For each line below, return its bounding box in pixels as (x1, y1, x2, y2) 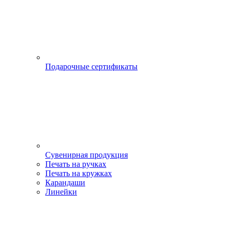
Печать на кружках (45, 169, 112, 178)
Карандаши (45, 178, 85, 187)
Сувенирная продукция (45, 150, 128, 159)
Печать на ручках (45, 160, 106, 168)
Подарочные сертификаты (45, 62, 138, 71)
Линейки (45, 187, 77, 196)
